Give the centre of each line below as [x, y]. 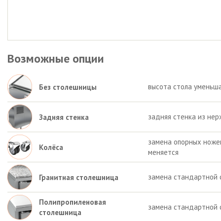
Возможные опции [56, 58]
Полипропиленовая [73, 202]
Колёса [51, 147]
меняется [163, 152]
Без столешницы [68, 87]
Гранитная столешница [79, 177]
